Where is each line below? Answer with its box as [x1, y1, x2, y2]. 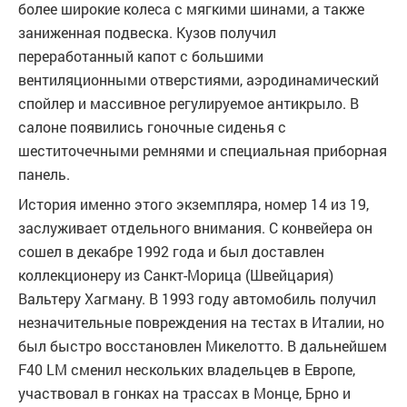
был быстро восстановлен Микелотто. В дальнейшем [18, 336, 387, 355]
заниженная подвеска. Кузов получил [18, 23, 276, 42]
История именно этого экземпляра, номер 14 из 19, [18, 194, 369, 213]
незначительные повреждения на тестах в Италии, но [18, 313, 384, 332]
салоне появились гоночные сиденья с [18, 117, 286, 136]
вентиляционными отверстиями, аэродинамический [18, 70, 379, 89]
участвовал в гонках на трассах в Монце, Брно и [18, 383, 351, 402]
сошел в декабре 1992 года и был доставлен [18, 242, 324, 261]
